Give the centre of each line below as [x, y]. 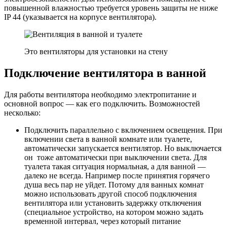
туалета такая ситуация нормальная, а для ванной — [115, 167]
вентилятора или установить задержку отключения [113, 203]
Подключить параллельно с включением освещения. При [123, 130]
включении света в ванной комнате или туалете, [108, 139]
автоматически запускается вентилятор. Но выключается [123, 148]
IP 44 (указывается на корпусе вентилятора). [80, 17]
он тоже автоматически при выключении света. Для [116, 158]
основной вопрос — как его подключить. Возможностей [102, 104]
